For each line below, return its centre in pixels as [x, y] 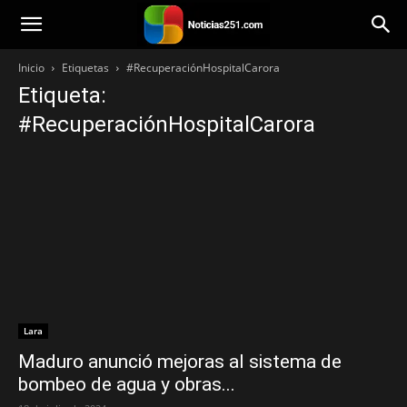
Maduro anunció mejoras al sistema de [180, 362]
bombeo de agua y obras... [127, 385]
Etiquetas [85, 68]
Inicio [31, 68]
